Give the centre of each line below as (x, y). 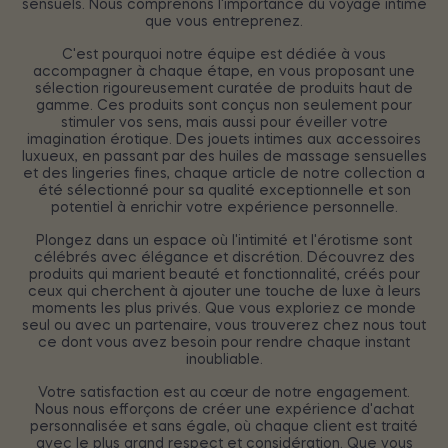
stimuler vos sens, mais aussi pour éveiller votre (224, 122)
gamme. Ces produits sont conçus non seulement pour (224, 105)
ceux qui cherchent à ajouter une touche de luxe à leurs (224, 291)
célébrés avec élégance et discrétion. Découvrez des (224, 257)
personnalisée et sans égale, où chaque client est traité (224, 426)
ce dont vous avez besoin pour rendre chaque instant (224, 342)
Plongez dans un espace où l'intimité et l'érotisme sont (224, 240)
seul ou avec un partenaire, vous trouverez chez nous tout (224, 325)
